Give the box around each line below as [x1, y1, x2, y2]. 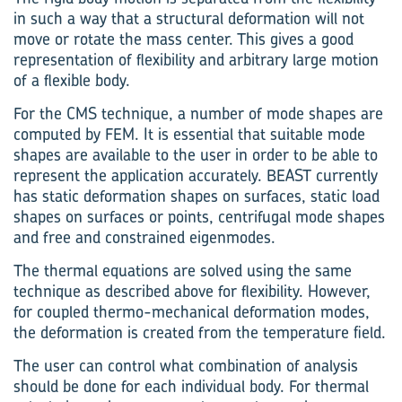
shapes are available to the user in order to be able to [13, 144, 378, 166]
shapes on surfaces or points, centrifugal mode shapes [13, 205, 385, 228]
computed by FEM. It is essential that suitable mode [13, 123, 365, 145]
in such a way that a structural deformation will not [13, 7, 364, 30]
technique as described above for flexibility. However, [13, 280, 371, 302]
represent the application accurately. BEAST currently [13, 164, 378, 187]
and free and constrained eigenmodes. [13, 226, 275, 249]
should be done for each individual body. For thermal [13, 375, 369, 398]
